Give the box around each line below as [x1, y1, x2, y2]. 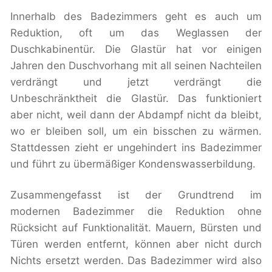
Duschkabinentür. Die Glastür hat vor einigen [10, 42, 262, 55]
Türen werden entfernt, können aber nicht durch [10, 237, 262, 250]
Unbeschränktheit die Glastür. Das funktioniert [10, 92, 262, 104]
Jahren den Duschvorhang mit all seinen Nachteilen [10, 59, 262, 72]
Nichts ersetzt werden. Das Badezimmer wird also [10, 254, 262, 267]
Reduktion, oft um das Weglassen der [10, 26, 262, 39]
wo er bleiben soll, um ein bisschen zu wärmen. [10, 124, 262, 137]
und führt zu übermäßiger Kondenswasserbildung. [10, 157, 256, 170]
